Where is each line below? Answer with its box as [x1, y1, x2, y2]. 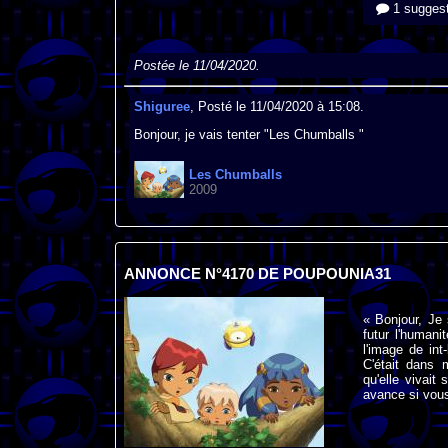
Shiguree [133, 98, 190, 114]
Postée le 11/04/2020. [133, 58, 260, 74]
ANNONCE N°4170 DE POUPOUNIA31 [123, 265, 391, 282]
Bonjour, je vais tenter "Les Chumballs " [133, 126, 364, 142]
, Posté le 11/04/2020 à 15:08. [189, 98, 364, 114]
